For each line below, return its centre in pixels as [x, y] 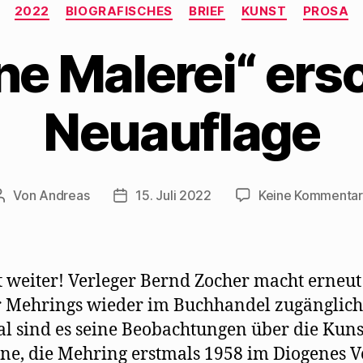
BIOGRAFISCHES [119, 11]
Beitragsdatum [164, 196]
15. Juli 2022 [173, 195]
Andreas [64, 195]
